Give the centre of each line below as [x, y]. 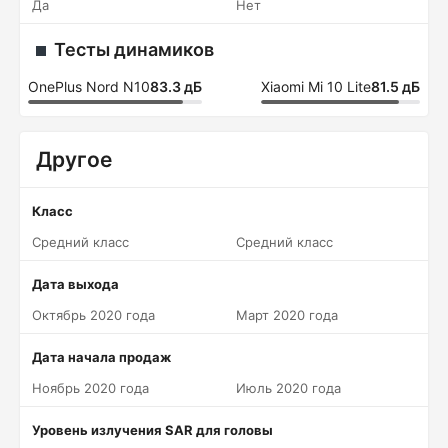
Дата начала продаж [101, 357]
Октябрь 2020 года [93, 315]
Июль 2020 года [288, 388]
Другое [74, 159]
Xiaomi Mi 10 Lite [316, 86]
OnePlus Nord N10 [89, 86]
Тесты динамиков [134, 49]
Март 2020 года [287, 315]
